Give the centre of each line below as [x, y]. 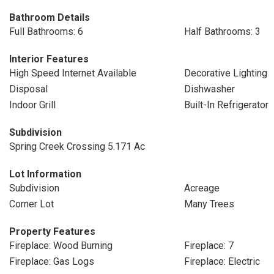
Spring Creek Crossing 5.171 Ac [77, 146]
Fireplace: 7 [209, 246]
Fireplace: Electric [222, 261]
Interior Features [49, 59]
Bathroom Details [50, 17]
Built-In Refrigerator [226, 105]
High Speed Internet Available [73, 73]
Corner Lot [31, 204]
